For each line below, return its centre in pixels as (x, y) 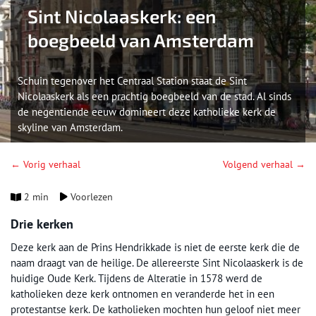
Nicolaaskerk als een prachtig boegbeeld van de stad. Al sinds (154, 96)
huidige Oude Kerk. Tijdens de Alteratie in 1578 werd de (136, 278)
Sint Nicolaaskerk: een (122, 16)
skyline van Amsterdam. (70, 127)
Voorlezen (91, 197)
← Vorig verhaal (45, 164)
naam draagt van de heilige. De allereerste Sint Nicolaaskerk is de (157, 263)
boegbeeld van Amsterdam (141, 40)
